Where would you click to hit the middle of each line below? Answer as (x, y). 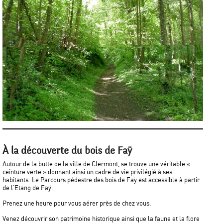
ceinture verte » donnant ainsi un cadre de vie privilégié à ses (87, 172)
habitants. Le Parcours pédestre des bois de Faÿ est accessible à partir (101, 180)
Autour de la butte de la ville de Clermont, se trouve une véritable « (96, 164)
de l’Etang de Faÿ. (28, 188)
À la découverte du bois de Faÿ (67, 151)
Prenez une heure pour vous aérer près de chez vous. (77, 204)
